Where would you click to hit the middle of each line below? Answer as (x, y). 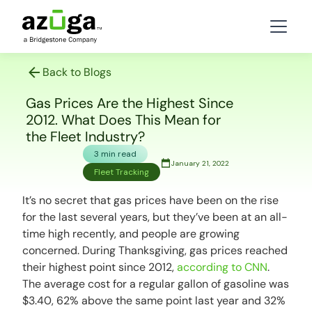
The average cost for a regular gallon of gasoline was (156, 284)
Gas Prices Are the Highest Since (129, 103)
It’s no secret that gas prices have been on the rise (151, 200)
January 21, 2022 (200, 163)
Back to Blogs (77, 72)
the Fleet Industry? (85, 136)
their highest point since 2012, (100, 267)
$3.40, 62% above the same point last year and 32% (154, 301)
